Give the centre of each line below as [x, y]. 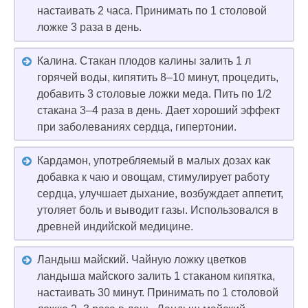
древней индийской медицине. [115, 226]
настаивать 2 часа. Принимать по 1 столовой [152, 11]
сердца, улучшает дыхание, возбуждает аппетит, [160, 193]
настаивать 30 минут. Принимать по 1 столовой [158, 293]
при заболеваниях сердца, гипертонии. [137, 126]
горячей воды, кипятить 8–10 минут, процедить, [158, 77]
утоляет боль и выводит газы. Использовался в [158, 210]
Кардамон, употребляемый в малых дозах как [154, 160]
